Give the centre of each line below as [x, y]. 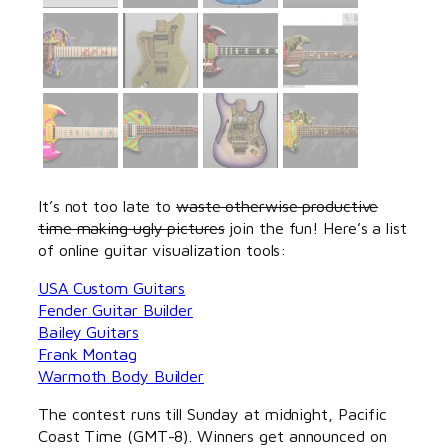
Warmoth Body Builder [121, 375]
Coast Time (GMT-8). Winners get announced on [212, 436]
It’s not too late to [107, 205]
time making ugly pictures [131, 227]
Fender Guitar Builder [115, 309]
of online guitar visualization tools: [162, 249]
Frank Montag [87, 353]
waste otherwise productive [277, 205]
